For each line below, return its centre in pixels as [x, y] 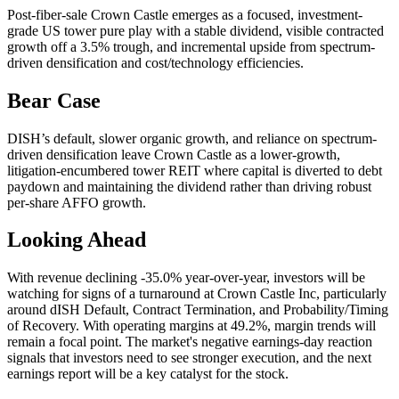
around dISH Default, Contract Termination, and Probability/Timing [198, 310]
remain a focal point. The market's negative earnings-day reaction [190, 342]
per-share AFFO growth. [77, 202]
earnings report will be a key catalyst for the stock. [148, 374]
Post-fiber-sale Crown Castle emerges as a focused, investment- [185, 14]
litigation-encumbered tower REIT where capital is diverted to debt [195, 170]
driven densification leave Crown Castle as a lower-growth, [174, 154]
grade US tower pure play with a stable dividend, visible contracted [195, 30]
